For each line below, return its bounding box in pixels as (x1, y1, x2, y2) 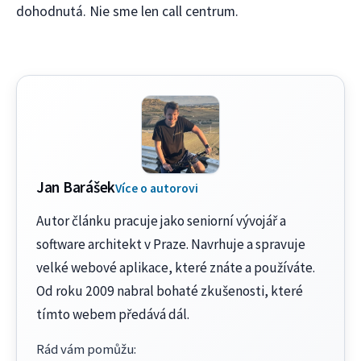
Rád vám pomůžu (36, 340, 134, 359)
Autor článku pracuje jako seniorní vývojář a (36, 212, 286, 230)
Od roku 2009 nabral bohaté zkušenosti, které (36, 282, 303, 301)
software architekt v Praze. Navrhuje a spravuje (36, 235, 305, 254)
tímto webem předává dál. (36, 305, 189, 324)
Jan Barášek (36, 177, 116, 197)
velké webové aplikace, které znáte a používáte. (36, 259, 315, 277)
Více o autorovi (115, 180, 199, 197)
